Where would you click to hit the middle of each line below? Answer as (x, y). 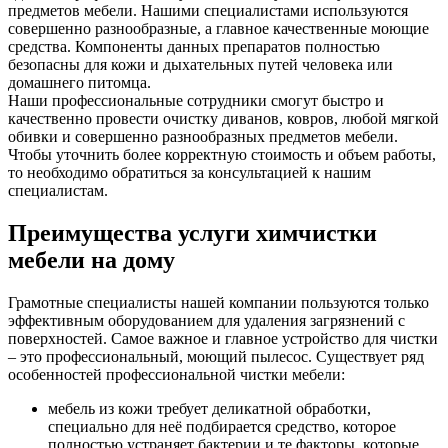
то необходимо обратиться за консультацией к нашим (189, 173)
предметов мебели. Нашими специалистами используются (208, 11)
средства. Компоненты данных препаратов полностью (194, 47)
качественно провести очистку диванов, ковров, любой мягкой (223, 119)
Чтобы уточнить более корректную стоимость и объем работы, (222, 155)
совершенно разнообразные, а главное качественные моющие (218, 29)
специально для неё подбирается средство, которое (222, 427)
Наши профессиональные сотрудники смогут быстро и (196, 101)
